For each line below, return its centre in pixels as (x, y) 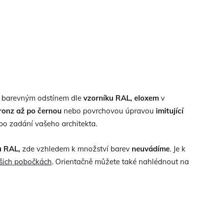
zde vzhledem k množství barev (76, 148)
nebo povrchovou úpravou (108, 110)
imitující (169, 110)
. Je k (178, 148)
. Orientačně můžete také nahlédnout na (120, 161)
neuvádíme (151, 148)
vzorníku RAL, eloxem (121, 98)
